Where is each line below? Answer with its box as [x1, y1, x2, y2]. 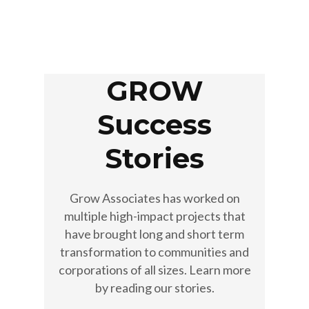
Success [97, 108, 212, 142]
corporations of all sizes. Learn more [58, 262, 251, 278]
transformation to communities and [60, 244, 249, 260]
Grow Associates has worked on [69, 190, 240, 206]
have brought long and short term [65, 226, 244, 242]
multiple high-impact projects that [63, 208, 246, 224]
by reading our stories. [94, 280, 215, 296]
